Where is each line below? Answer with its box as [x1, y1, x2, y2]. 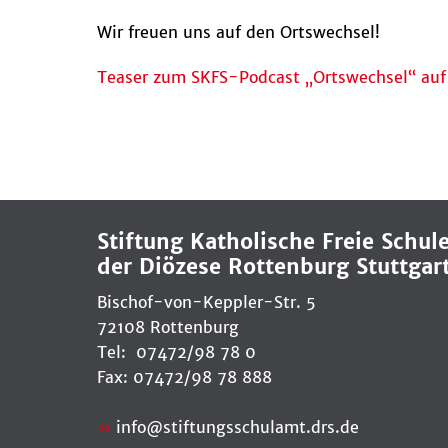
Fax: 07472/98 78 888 [97, 366, 272, 387]
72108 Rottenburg [97, 316, 239, 337]
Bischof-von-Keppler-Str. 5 [97, 291, 316, 312]
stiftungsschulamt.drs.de [163, 416, 359, 437]
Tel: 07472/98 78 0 [97, 341, 256, 362]
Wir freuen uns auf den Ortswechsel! [97, 21, 380, 42]
